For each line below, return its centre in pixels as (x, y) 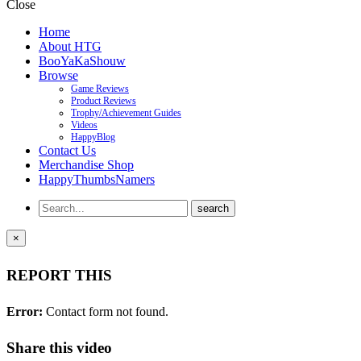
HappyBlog (93, 137)
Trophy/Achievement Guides (126, 112)
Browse (58, 75)
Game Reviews (100, 88)
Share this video (59, 348)
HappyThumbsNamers (97, 179)
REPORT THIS (59, 275)
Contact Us (67, 150)
